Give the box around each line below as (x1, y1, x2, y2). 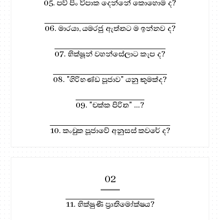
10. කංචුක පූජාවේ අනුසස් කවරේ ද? (50, 125, 170, 136)
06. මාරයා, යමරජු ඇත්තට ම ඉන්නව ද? (44, 23, 176, 34)
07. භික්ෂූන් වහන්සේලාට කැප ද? (55, 48, 165, 59)
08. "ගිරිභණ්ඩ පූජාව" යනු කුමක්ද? (53, 74, 167, 85)
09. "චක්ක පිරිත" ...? (76, 99, 144, 110)
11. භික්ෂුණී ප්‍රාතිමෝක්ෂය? (65, 198, 155, 210)
